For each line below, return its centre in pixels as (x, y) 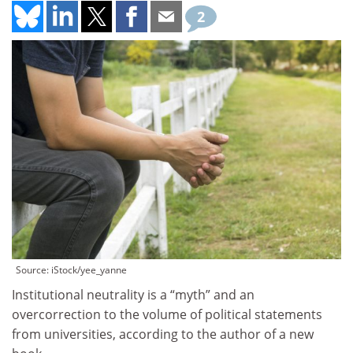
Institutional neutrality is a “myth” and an (133, 295)
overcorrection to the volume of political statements (167, 315)
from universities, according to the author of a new (163, 334)
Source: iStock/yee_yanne (71, 270)
